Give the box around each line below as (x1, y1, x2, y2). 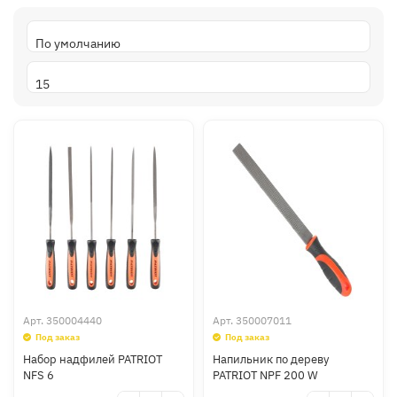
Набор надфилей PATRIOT (23, 352, 162, 367)
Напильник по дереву (213, 352, 329, 367)
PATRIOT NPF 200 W (213, 368, 318, 383)
